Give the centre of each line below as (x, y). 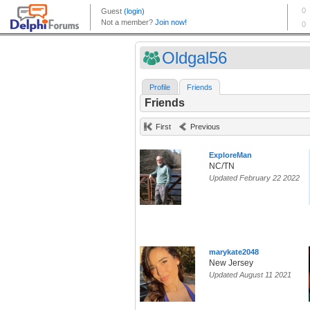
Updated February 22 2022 (254, 178)
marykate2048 (234, 252)
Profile (160, 88)
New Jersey (231, 263)
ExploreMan (230, 155)
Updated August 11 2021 (250, 275)
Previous (205, 127)
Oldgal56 (194, 58)
